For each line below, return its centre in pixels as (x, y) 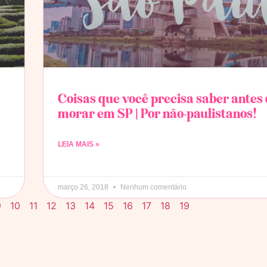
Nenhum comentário (153, 187)
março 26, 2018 (84, 187)
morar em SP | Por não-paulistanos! (157, 114)
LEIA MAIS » (79, 145)
